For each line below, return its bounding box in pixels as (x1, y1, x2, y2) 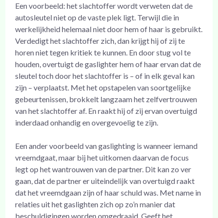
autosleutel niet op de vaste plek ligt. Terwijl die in (15, 12, 180, 22)
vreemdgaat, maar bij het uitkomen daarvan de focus (15, 152, 189, 162)
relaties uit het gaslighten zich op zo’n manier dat (15, 199, 176, 209)
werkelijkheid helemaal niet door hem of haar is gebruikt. (15, 24, 203, 34)
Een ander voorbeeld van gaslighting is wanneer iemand (15, 141, 198, 150)
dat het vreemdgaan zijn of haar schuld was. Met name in (15, 187, 201, 197)
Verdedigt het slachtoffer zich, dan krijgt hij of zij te (15, 36, 185, 45)
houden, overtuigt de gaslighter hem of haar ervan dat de (15, 59, 201, 69)
